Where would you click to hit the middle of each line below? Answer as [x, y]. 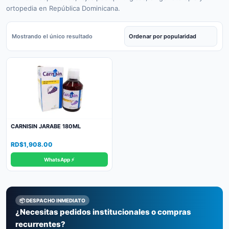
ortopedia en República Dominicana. [63, 8]
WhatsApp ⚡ [59, 159]
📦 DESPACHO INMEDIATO [52, 200]
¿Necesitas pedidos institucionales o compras [103, 212]
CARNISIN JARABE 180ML [46, 126]
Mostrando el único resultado [52, 36]
